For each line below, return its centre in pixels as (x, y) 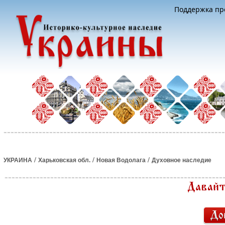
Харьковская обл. (64, 160)
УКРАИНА (18, 160)
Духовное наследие (182, 160)
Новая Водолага (121, 160)
